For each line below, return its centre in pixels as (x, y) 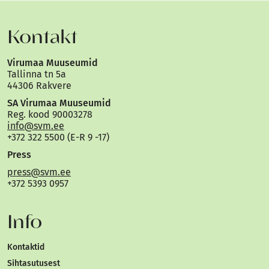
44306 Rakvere (39, 86)
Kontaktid (26, 247)
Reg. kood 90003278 (50, 115)
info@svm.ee (36, 126)
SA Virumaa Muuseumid (59, 103)
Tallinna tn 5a (37, 74)
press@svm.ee (39, 172)
